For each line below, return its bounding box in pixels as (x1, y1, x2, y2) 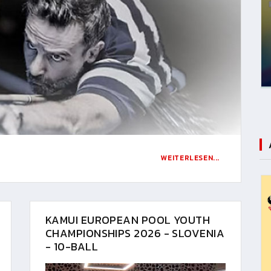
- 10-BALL (45, 238, 99, 255)
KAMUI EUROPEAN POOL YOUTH (45, 211, 211, 228)
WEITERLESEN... (160, 152, 220, 163)
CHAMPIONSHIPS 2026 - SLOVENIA (45, 224, 225, 241)
